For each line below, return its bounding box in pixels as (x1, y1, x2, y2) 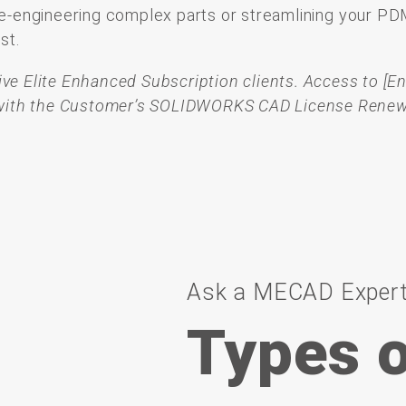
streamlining (241, 5, 339, 24)
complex (105, 5, 178, 24)
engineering (13, 5, 106, 24)
